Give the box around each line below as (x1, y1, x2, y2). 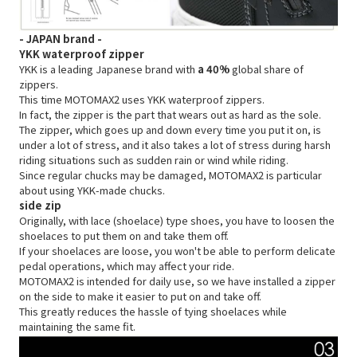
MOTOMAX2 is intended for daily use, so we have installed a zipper (19, 273, 335, 289)
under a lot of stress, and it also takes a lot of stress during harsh (19, 137, 331, 153)
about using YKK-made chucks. (19, 182, 165, 198)
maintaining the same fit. (19, 319, 135, 335)
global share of (229, 61, 304, 77)
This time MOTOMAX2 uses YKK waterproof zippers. (19, 92, 265, 108)
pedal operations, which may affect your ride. (19, 258, 234, 274)
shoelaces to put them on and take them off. (19, 228, 229, 244)
